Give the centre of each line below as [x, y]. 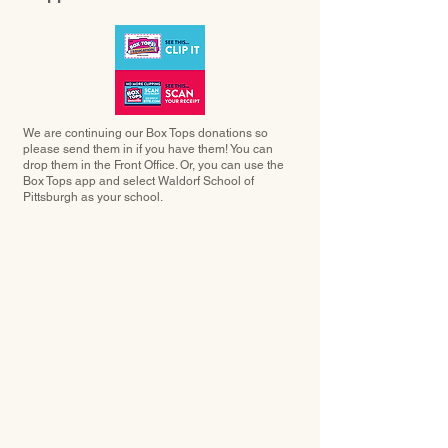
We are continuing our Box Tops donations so [145, 133]
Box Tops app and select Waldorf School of [138, 181]
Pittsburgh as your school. [93, 197]
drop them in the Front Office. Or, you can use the [153, 165]
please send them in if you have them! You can [148, 149]
